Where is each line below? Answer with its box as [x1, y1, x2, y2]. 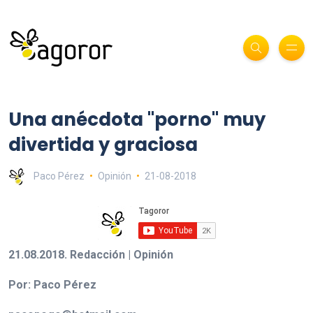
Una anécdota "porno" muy [8, 106, 265, 132]
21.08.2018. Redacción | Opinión [8, 247, 173, 261]
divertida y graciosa [8, 131, 198, 157]
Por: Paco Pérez [8, 277, 96, 291]
